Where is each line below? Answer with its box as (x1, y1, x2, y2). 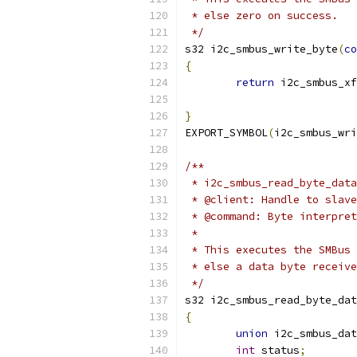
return (236, 76, 274, 89)
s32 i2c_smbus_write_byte (185, 42, 338, 56)
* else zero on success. (185, 9, 338, 22)
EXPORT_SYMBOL (185, 126, 268, 139)
